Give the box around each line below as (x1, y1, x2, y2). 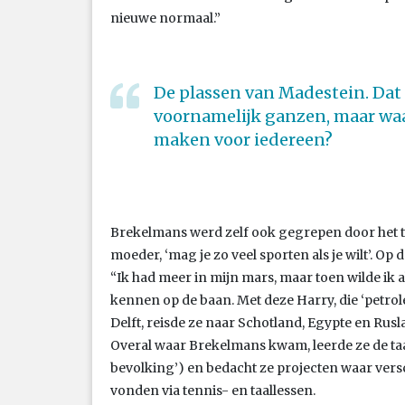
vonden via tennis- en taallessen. (110, 381, 316, 399)
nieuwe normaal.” (110, 9, 221, 26)
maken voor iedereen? (154, 128, 333, 150)
